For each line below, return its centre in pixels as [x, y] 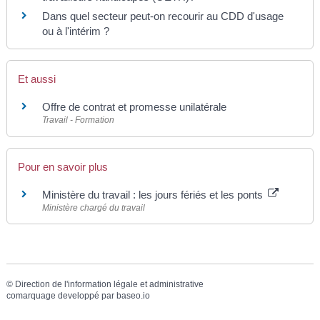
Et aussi [36, 79]
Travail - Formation [78, 120]
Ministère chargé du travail [93, 207]
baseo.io [133, 295]
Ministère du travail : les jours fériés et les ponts [154, 194]
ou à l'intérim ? [75, 31]
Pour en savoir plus [62, 166]
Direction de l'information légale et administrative [109, 284]
